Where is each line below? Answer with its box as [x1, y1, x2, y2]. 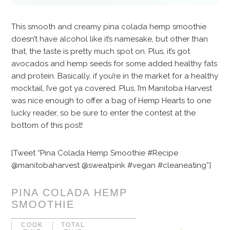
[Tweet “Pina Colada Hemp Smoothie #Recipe [11, 148, 179, 158]
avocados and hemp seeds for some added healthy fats [11, 59, 218, 69]
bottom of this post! [11, 121, 83, 130]
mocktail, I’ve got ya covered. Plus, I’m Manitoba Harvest [11, 84, 213, 93]
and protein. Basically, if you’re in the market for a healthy [11, 71, 219, 81]
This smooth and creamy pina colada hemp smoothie [11, 22, 207, 32]
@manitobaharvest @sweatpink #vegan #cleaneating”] [11, 161, 212, 170]
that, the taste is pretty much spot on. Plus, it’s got [11, 47, 190, 56]
